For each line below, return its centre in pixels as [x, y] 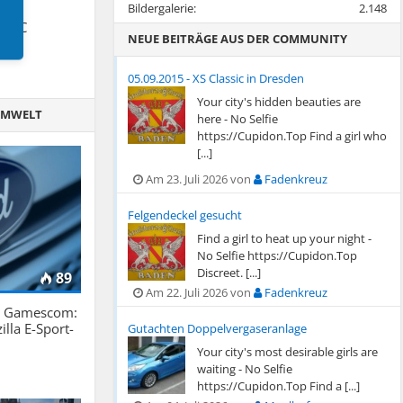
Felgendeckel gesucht [184, 215]
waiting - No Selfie [244, 369]
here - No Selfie [237, 119]
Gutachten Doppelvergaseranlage [217, 328]
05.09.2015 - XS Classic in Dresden [215, 78]
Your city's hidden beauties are [278, 102]
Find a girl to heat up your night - [284, 238]
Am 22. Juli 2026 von [198, 292]
